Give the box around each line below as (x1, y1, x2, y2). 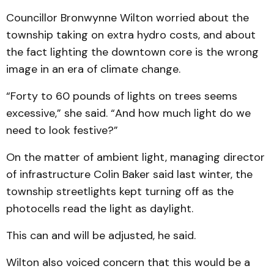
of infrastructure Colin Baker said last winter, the (6, 167, 253, 182)
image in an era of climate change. (6, 62, 180, 76)
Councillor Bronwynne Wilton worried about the (6, 10, 249, 25)
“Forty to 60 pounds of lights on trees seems (6, 89, 237, 103)
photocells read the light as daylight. (6, 201, 193, 216)
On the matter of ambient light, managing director (6, 150, 265, 165)
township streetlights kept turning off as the (6, 184, 234, 199)
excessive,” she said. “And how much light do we (6, 106, 251, 120)
